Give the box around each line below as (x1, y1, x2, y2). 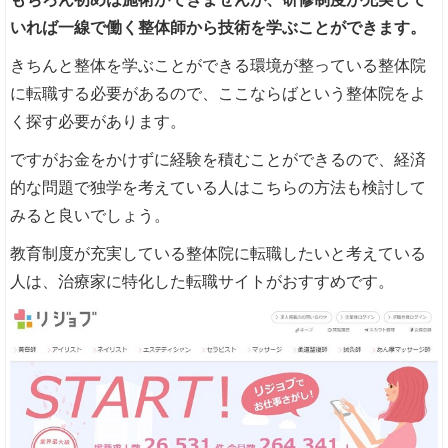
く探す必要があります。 (10, 112, 187, 130)
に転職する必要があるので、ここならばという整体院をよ (10, 84, 427, 102)
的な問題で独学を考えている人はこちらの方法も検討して (10, 178, 427, 196)
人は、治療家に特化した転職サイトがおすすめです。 (10, 272, 395, 290)
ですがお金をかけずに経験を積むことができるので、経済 (10, 150, 427, 168)
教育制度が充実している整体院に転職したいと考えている (10, 244, 427, 262)
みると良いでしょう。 (10, 206, 171, 224)
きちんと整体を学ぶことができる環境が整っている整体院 (10, 56, 427, 74)
